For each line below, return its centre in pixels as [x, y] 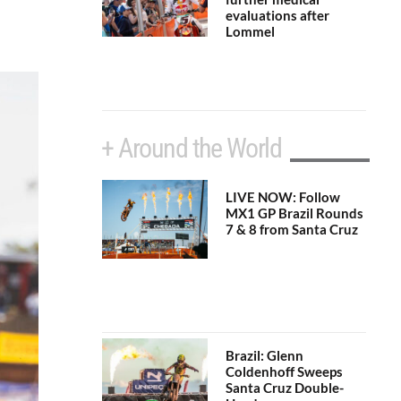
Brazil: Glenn [264, 356]
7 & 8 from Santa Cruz [291, 229]
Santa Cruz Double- [284, 388]
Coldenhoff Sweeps [284, 372]
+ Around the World [192, 148]
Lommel [250, 31]
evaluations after [277, 15]
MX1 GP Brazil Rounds [294, 213]
